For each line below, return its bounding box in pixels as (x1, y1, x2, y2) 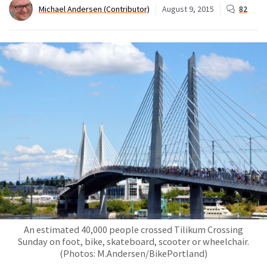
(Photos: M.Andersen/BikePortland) (60, 247, 207, 260)
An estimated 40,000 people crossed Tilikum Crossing (24, 223, 243, 236)
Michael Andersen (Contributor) (39, 3, 150, 14)
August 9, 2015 (162, 3, 214, 14)
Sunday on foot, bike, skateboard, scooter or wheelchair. (18, 235, 249, 248)
